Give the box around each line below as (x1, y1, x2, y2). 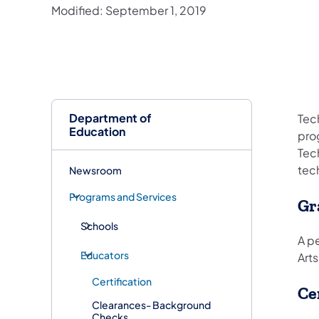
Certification (92, 274, 152, 288)
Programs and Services (69, 189, 177, 203)
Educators (80, 248, 129, 261)
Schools (80, 219, 118, 232)
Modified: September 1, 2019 (51, 2, 206, 18)
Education (69, 123, 125, 139)
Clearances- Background (92, 298, 211, 311)
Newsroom (69, 163, 122, 177)
